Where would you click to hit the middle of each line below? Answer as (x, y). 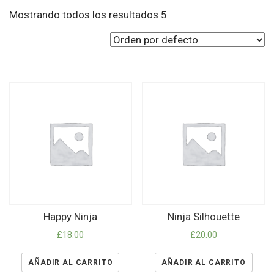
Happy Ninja (71, 217)
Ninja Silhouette (203, 217)
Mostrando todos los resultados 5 (88, 15)
